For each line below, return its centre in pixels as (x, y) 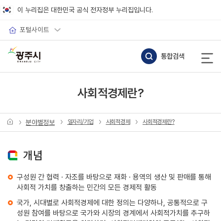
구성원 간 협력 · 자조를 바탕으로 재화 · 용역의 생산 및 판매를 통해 (114, 177)
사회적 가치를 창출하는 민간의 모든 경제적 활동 (87, 187)
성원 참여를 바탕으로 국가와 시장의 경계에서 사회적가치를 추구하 (113, 213)
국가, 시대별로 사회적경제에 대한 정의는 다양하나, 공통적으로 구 (112, 203)
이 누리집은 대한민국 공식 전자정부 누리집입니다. (85, 10)
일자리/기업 (80, 121)
